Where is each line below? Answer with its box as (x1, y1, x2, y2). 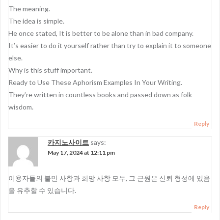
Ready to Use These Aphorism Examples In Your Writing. (8, 78, 182, 86)
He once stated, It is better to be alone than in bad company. (8, 29, 193, 37)
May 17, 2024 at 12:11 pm (48, 149, 115, 156)
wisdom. (8, 103, 33, 111)
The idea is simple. (8, 17, 64, 25)
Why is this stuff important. (8, 66, 92, 74)
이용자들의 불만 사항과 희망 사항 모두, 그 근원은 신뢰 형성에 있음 (8, 174, 210, 182)
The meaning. (8, 4, 50, 13)
